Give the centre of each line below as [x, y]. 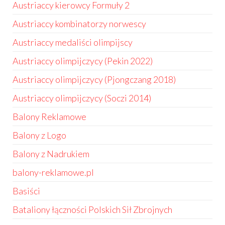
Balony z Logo [39, 135]
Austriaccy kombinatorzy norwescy [79, 24]
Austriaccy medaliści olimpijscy [73, 42]
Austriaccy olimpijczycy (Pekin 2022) [83, 61]
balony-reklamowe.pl [53, 172]
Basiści [26, 191]
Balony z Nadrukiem [51, 154]
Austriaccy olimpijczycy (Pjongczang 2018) [94, 79]
